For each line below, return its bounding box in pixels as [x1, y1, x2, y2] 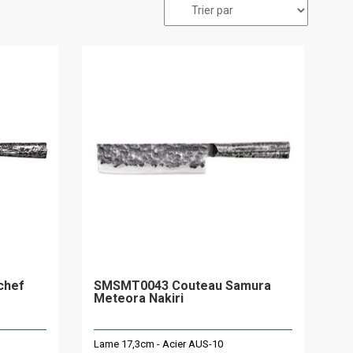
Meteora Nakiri [93, 291, 184, 306]
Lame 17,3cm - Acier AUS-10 [93, 337, 223, 350]
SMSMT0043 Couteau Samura [93, 278, 271, 293]
